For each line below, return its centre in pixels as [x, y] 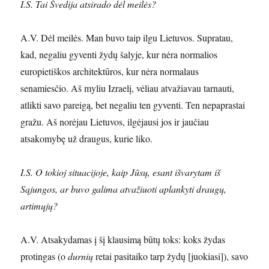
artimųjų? [39, 206]
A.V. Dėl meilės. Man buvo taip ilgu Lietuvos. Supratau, [127, 38]
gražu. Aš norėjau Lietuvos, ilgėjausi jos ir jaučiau [115, 122]
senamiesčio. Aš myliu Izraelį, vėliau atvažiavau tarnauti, [128, 88]
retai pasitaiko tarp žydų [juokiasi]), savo [171, 256]
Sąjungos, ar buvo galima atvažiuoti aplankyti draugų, [124, 189]
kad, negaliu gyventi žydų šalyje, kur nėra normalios [119, 55]
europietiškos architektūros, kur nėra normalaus [110, 71]
